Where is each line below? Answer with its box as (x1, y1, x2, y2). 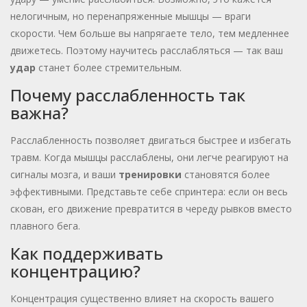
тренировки (119, 168, 182, 182)
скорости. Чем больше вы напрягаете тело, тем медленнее (10, 27, 289, 40)
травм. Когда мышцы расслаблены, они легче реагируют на (10, 151, 288, 164)
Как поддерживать (10, 242, 163, 265)
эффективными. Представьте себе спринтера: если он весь (10, 185, 288, 199)
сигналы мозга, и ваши (10, 168, 119, 182)
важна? (10, 101, 69, 125)
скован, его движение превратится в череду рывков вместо (10, 202, 292, 216)
